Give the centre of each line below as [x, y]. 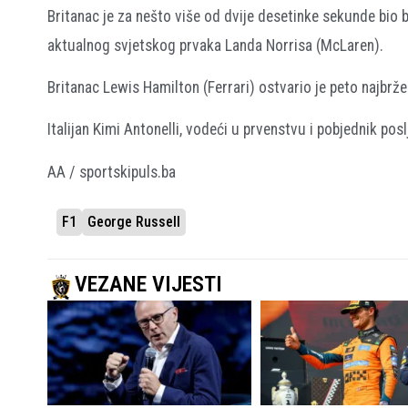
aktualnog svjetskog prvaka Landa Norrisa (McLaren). [215, 45]
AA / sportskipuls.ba [112, 172]
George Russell [134, 222]
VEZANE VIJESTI [148, 285]
